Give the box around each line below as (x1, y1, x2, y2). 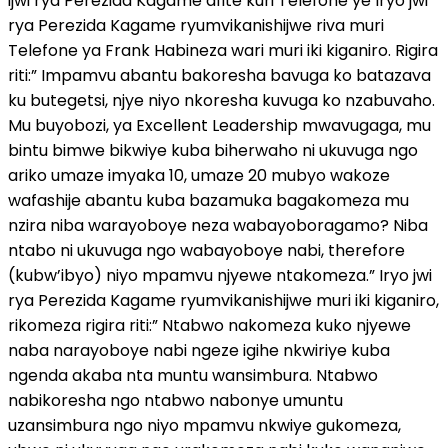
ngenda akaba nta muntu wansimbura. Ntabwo (8, 363, 378, 387)
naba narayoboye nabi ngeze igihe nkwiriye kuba (8, 338, 390, 362)
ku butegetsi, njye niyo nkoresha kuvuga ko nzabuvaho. (8, 88, 435, 112)
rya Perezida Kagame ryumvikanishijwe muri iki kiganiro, (8, 288, 439, 312)
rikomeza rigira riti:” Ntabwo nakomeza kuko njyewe (8, 313, 411, 337)
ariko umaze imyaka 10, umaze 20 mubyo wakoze (8, 163, 390, 187)
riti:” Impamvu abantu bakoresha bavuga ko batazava (8, 63, 431, 87)
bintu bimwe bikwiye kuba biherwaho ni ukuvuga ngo (8, 138, 418, 162)
